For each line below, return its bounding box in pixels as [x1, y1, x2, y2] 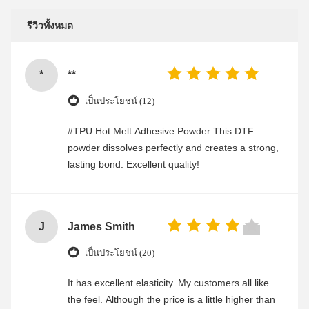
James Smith [68, 220, 135, 232]
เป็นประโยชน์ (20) [85, 248, 154, 259]
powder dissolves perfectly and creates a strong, [68, 141, 279, 153]
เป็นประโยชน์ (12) [85, 96, 154, 107]
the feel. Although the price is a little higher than [68, 293, 275, 305]
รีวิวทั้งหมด [27, 19, 73, 31]
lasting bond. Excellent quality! [68, 158, 199, 170]
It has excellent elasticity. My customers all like [68, 277, 269, 288]
